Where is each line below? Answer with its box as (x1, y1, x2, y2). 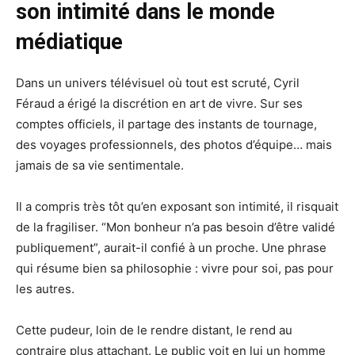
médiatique (16, 29, 123, 55)
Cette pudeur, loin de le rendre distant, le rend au (16, 323, 292, 338)
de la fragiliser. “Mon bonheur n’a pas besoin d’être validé (16, 219, 335, 235)
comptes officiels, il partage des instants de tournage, (16, 116, 317, 132)
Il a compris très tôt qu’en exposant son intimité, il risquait (16, 199, 338, 215)
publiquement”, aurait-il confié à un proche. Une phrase (16, 240, 326, 256)
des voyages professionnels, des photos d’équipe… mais (16, 137, 332, 153)
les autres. (16, 281, 74, 297)
